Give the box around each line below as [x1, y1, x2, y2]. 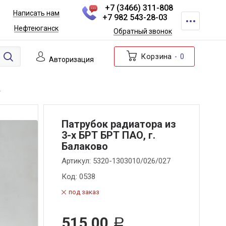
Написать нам [13, 9, 60, 18]
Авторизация [48, 55, 94, 64]
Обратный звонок [113, 27, 172, 35]
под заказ [69, 188, 99, 196]
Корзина [141, 52, 172, 61]
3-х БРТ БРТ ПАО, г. [62, 129, 155, 141]
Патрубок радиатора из [62, 118, 176, 130]
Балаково [62, 140, 108, 152]
